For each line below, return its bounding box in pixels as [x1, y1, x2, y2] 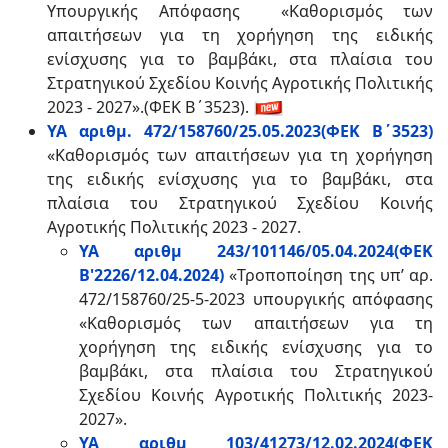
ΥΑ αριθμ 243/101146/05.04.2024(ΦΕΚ [79, 240, 433, 262]
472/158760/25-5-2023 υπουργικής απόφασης [79, 288, 433, 310]
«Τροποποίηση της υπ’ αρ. [229, 264, 433, 286]
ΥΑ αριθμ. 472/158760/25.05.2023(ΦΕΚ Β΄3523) [47, 120, 433, 142]
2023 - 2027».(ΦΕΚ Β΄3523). [47, 96, 253, 118]
